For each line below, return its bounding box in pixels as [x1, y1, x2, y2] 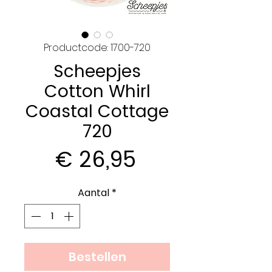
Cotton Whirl [44, 80, 151, 103]
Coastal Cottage [25, 100, 169, 123]
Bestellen [68, 248, 126, 265]
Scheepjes [53, 59, 141, 83]
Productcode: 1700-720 [44, 41, 151, 55]
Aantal [78, 186, 109, 200]
